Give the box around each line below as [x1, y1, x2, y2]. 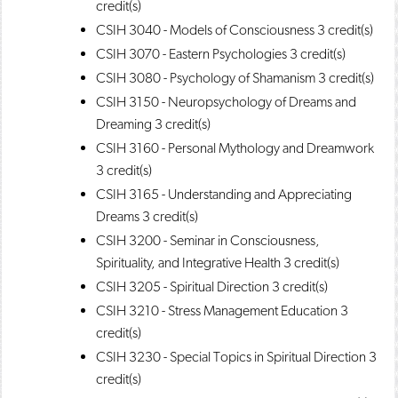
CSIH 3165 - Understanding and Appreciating [96, 186, 352, 203]
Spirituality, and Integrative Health [96, 254, 281, 271]
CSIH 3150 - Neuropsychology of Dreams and [96, 93, 356, 110]
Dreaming [96, 115, 152, 132]
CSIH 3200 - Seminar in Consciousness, [96, 232, 320, 249]
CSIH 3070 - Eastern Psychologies [96, 45, 287, 62]
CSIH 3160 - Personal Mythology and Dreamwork [96, 139, 374, 156]
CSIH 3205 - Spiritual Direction [96, 278, 269, 295]
